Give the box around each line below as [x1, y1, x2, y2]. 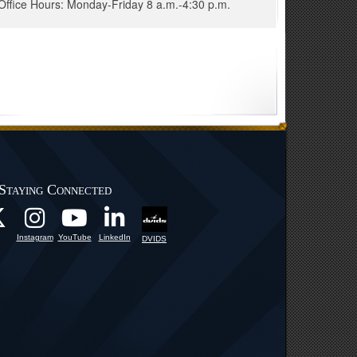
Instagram [16, 233, 53, 241]
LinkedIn [98, 233, 131, 241]
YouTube [57, 233, 92, 241]
